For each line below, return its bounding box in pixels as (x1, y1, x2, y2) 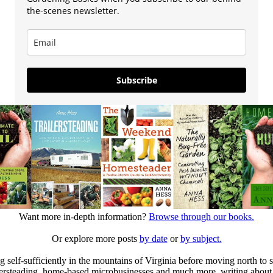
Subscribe (116, 74, 157, 86)
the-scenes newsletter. (27, 4, 119, 16)
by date (139, 233, 168, 244)
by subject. (180, 233, 222, 244)
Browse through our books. (149, 211, 254, 222)
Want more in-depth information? (19, 211, 149, 222)
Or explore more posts (51, 233, 140, 244)
